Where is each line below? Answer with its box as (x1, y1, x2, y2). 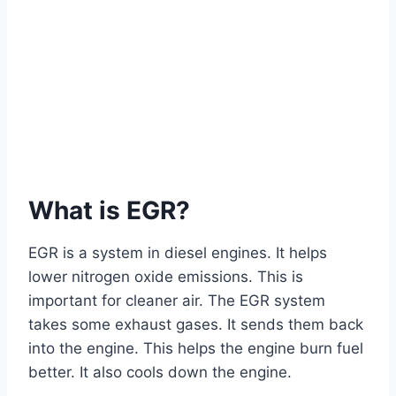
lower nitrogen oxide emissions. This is (28, 268, 303, 286)
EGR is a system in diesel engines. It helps (28, 244, 327, 263)
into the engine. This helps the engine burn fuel (28, 339, 363, 358)
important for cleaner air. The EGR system (28, 292, 325, 310)
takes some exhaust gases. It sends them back (28, 316, 363, 334)
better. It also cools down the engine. (28, 363, 292, 382)
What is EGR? (28, 195, 190, 226)
